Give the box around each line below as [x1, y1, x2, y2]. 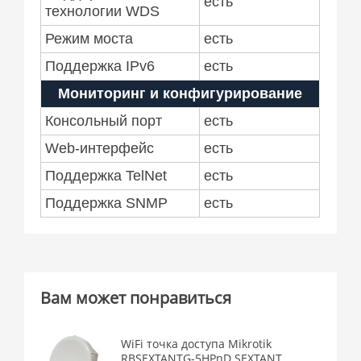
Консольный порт [45, 112, 163, 129]
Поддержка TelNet [45, 167, 168, 184]
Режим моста [45, 30, 134, 47]
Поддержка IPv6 [45, 57, 156, 74]
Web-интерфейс [45, 139, 155, 156]
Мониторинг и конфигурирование [58, 85, 303, 102]
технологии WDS [45, 2, 160, 19]
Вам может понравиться [40, 286, 232, 309]
